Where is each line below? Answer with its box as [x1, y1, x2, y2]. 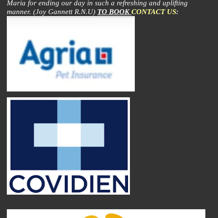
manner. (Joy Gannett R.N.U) [7, 7, 97, 16]
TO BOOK [97, 7, 131, 16]
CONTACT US [131, 7, 176, 16]
